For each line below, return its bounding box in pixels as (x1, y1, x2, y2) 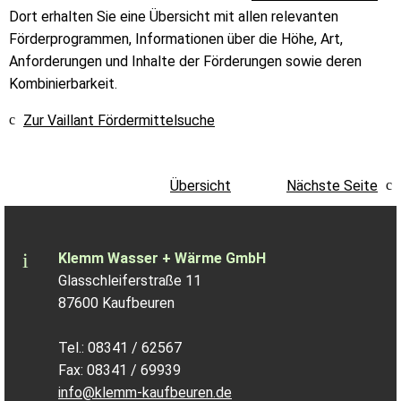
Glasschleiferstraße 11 (58, 271, 201, 289)
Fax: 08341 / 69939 (58, 361, 181, 379)
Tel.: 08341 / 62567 (58, 338, 182, 356)
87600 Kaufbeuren (58, 294, 175, 311)
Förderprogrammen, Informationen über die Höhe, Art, (9, 30, 343, 47)
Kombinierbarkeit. (9, 74, 117, 92)
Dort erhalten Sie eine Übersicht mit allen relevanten (9, 7, 338, 25)
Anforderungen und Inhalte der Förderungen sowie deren (9, 52, 362, 70)
